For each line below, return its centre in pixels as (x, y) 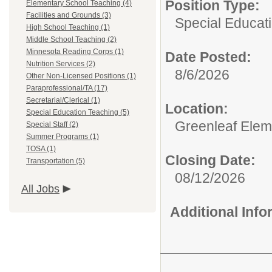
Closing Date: (210, 160)
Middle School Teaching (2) (71, 39)
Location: (197, 109)
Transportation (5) (56, 161)
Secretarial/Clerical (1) (63, 100)
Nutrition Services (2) (61, 64)
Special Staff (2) (52, 124)
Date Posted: (208, 57)
